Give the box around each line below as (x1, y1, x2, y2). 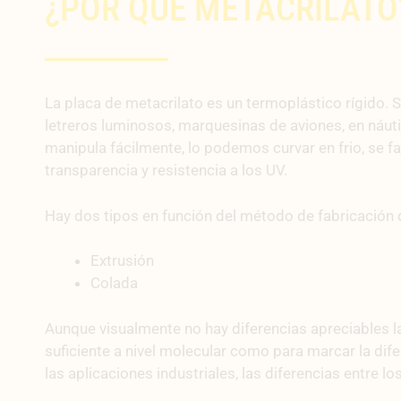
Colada (90, 274, 138, 293)
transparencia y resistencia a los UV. (45, 161, 287, 180)
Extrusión (90, 252, 154, 270)
